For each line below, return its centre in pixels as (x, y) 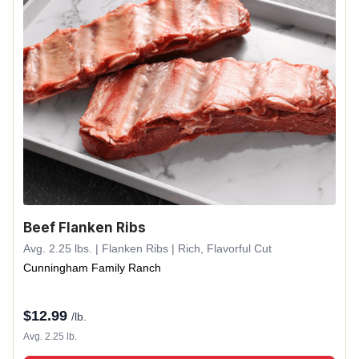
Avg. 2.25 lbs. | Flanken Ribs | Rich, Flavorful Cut (147, 248)
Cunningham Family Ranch (92, 267)
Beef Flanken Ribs (85, 227)
